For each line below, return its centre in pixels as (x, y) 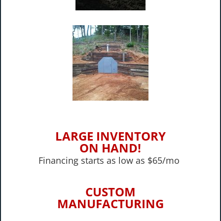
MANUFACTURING (110, 204)
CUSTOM (110, 192)
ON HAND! (110, 148)
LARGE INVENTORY (110, 136)
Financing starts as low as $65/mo (110, 161)
